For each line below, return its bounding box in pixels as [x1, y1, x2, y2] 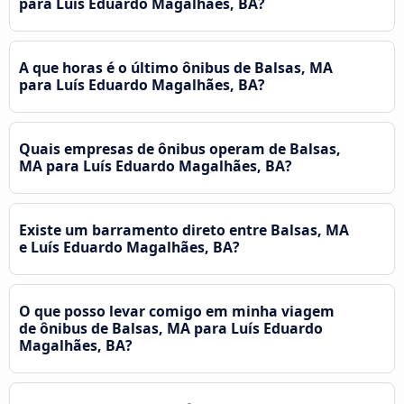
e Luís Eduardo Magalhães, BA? [19, 236, 240, 257]
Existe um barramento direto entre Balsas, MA [19, 219, 349, 240]
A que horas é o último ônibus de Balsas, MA [19, 57, 333, 78]
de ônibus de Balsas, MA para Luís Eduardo [19, 317, 323, 338]
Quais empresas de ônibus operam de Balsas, [19, 138, 341, 159]
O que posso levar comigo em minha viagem [19, 300, 335, 321]
